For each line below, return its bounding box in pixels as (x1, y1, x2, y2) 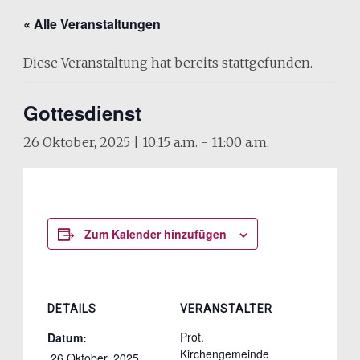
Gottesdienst (22, 99, 141, 126)
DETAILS (47, 302, 96, 315)
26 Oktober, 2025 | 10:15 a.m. (22, 134, 198, 150)
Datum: (47, 329, 87, 346)
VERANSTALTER (180, 302, 272, 315)
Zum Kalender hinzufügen (84, 226, 227, 242)
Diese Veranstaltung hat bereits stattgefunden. (22, 55, 313, 71)
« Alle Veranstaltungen (22, 14, 161, 33)
